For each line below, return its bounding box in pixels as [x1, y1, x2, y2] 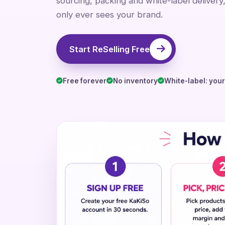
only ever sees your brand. [56, 9, 163, 20]
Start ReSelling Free [69, 44, 150, 54]
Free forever [63, 76, 106, 85]
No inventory [113, 76, 158, 85]
